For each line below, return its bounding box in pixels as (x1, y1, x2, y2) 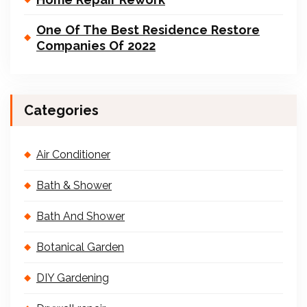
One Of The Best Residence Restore (36, 23, 260, 37)
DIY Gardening (36, 271, 109, 284)
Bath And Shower (36, 210, 125, 223)
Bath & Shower (36, 179, 112, 192)
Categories (24, 102, 99, 119)
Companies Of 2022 (36, 38, 156, 53)
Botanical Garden (36, 241, 124, 254)
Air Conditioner (36, 148, 110, 161)
